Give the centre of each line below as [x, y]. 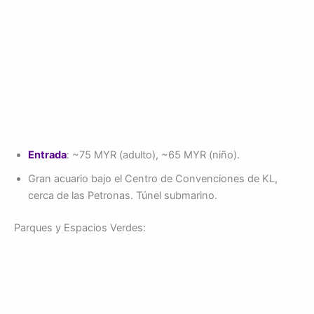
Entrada [47, 155]
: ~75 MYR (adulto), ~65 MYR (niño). [153, 155]
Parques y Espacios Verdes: [80, 227]
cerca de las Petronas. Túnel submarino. [123, 195]
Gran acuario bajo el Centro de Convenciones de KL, [153, 178]
